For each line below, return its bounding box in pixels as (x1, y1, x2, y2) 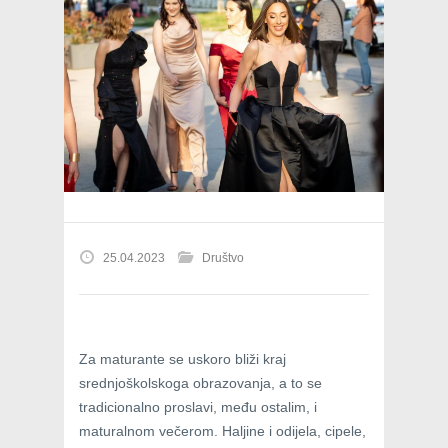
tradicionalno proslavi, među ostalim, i (79, 399, 317, 416)
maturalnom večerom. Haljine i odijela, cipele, (79, 423, 366, 440)
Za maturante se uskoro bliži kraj (79, 351, 286, 368)
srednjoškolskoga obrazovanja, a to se (79, 375, 322, 392)
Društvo (202, 251, 244, 266)
